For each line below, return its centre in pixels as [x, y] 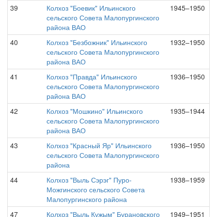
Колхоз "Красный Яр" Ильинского [99, 145]
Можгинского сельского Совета [96, 189]
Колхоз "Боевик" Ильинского [91, 8]
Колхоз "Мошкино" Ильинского [95, 111]
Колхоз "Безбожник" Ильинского [97, 42]
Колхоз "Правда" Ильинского [92, 77]
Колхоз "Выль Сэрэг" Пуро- [89, 180]
